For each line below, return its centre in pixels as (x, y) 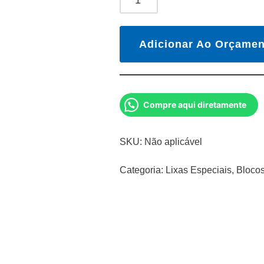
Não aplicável (174, 141)
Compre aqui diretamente (195, 105)
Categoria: (143, 170)
